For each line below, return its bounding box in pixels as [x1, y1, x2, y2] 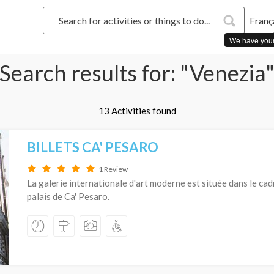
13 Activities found [98, 105, 176, 116]
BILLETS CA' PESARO [27, 139, 158, 155]
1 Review [98, 165, 128, 174]
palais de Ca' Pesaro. [27, 191, 109, 202]
